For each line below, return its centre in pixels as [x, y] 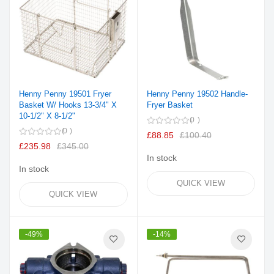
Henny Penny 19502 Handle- [197, 94]
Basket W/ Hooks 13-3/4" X [68, 105]
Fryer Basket [169, 105]
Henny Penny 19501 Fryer [65, 94]
